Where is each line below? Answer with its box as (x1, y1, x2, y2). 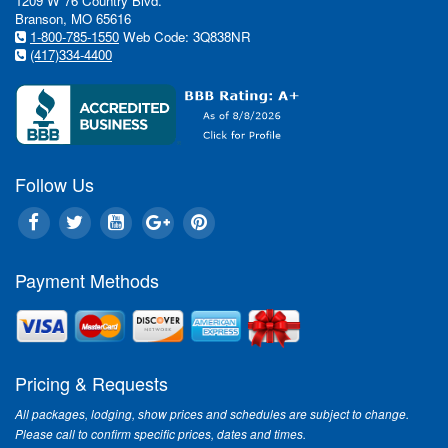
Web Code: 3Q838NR (119, 27, 251, 46)
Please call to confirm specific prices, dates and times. (15, 426, 306, 443)
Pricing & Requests (15, 370, 168, 397)
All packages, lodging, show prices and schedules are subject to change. (15, 406, 409, 423)
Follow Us (15, 171, 94, 197)
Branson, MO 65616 (15, 9, 131, 28)
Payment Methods (15, 267, 159, 294)
